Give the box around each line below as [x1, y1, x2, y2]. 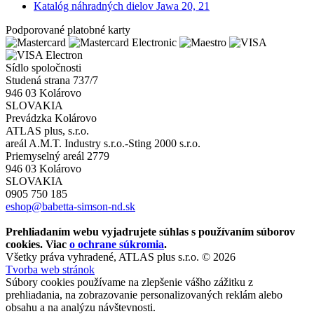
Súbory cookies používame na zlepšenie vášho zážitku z [6, 276, 253, 289]
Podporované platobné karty [6, 24, 130, 36]
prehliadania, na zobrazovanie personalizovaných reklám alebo [6, 289, 282, 301]
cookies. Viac [6, 238, 69, 251]
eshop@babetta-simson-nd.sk [6, 200, 135, 213]
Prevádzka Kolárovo [6, 112, 97, 125]
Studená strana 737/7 [6, 74, 98, 87]
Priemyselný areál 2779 [6, 150, 109, 163]
